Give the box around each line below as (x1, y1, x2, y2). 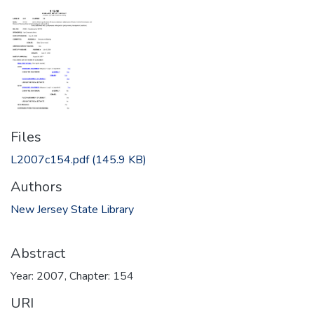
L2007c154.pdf (11, 151, 89, 168)
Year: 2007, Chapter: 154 (11, 268, 134, 284)
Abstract (11, 243, 65, 263)
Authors (11, 177, 62, 196)
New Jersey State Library (11, 201, 134, 217)
